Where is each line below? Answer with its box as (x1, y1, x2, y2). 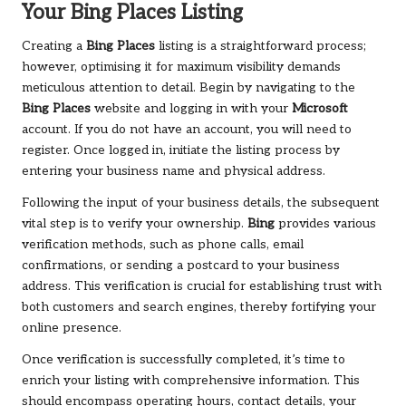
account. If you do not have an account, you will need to (22, 121, 352, 137)
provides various (275, 216, 376, 231)
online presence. (22, 320, 121, 335)
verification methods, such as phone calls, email (22, 237, 304, 252)
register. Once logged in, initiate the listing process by (22, 142, 340, 158)
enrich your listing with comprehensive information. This (22, 372, 360, 388)
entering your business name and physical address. (22, 163, 325, 179)
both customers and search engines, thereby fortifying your (22, 299, 376, 314)
